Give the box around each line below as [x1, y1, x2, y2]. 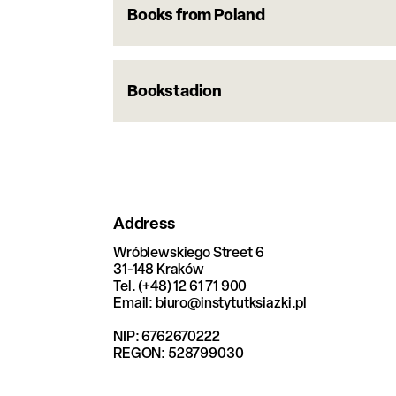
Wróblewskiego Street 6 [113, 242, 264, 262]
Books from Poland [127, 4, 265, 26]
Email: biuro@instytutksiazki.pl [113, 293, 308, 312]
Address [113, 212, 175, 234]
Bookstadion [127, 80, 223, 102]
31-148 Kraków [113, 259, 204, 278]
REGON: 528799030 [113, 343, 244, 362]
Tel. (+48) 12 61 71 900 [113, 276, 247, 295]
